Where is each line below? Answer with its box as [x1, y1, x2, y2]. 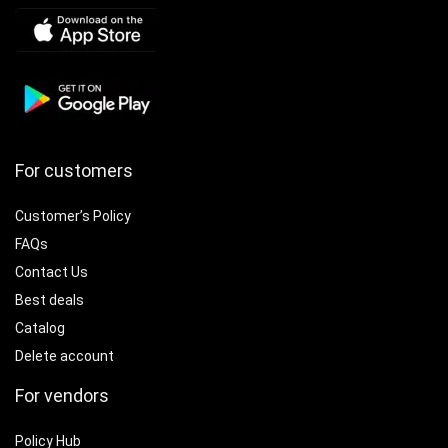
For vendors [15, 384, 109, 406]
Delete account [15, 347, 114, 364]
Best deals [15, 291, 84, 308]
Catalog [15, 319, 65, 336]
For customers [15, 159, 133, 181]
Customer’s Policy [15, 207, 131, 224]
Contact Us [15, 263, 88, 280]
